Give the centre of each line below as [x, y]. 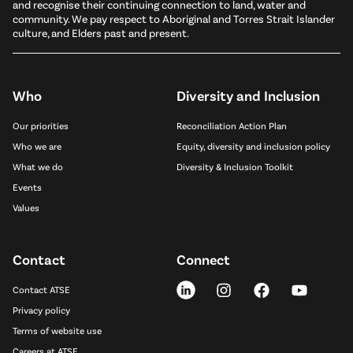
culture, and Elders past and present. [101, 33]
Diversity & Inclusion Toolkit [235, 167]
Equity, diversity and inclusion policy [253, 146]
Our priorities [41, 126]
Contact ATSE [41, 290]
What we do [38, 167]
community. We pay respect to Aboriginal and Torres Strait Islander [174, 19]
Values [26, 208]
